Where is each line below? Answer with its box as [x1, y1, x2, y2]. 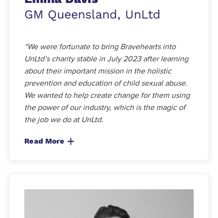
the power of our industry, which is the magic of [24, 104, 185, 112]
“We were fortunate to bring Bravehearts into [24, 43, 176, 51]
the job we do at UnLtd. [24, 116, 103, 124]
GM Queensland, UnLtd [24, 7, 161, 22]
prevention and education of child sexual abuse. [24, 79, 187, 88]
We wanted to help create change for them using [24, 91, 190, 100]
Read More [24, 137, 65, 146]
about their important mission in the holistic [24, 67, 171, 75]
